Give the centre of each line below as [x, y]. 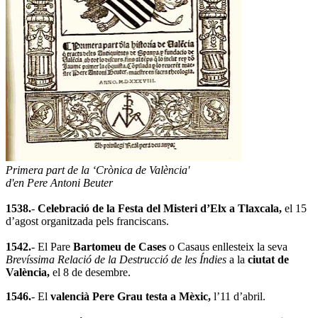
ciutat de [268, 259]
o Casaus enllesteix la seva [228, 246]
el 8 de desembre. [90, 272]
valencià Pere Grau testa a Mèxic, [132, 296]
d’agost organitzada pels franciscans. [87, 221]
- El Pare [52, 246]
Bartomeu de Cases [121, 246]
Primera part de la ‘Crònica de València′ [98, 170]
